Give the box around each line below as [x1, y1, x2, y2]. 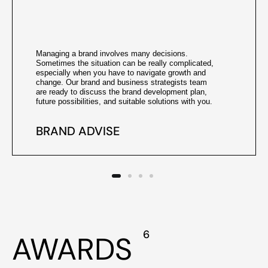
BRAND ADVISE [36, 123, 120, 139]
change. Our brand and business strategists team [36, 78, 207, 87]
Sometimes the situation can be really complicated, [36, 59, 214, 68]
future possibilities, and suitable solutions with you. [36, 97, 212, 106]
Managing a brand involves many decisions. [36, 49, 188, 59]
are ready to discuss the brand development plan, [36, 87, 207, 97]
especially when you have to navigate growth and [36, 68, 206, 78]
